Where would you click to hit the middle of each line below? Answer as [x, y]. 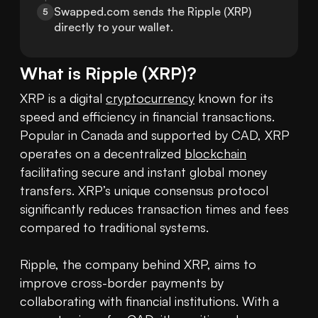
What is [53, 73]
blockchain [215, 154]
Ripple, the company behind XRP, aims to [138, 264]
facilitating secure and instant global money [143, 172]
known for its [234, 98]
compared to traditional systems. [114, 227]
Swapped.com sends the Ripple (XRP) [153, 12]
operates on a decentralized [102, 154]
